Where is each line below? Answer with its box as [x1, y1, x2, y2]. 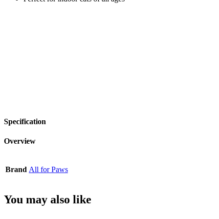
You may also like [4, 193, 91, 206]
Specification [4, 117, 46, 126]
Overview [4, 136, 36, 145]
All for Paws [29, 165, 68, 174]
